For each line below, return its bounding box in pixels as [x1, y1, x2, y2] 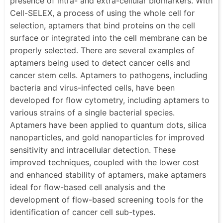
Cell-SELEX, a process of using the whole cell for [10, 7, 195, 18]
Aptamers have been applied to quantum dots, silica [10, 119, 207, 130]
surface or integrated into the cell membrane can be [10, 32, 207, 43]
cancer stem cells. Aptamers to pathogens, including [10, 70, 208, 80]
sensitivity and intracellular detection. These [10, 144, 176, 155]
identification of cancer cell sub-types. [10, 207, 155, 217]
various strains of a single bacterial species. [10, 107, 175, 117]
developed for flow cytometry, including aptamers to [10, 95, 210, 105]
